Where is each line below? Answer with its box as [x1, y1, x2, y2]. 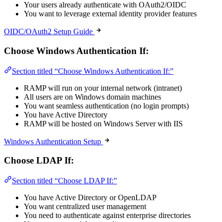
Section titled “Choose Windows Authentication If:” [12, 66, 173, 75]
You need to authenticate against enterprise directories [24, 211, 191, 220]
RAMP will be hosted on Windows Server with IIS [24, 119, 183, 128]
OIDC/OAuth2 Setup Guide [4, 27, 93, 36]
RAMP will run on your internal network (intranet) [24, 83, 182, 92]
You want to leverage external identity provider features [24, 9, 197, 18]
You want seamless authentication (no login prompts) [24, 101, 189, 110]
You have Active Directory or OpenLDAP [24, 193, 157, 202]
